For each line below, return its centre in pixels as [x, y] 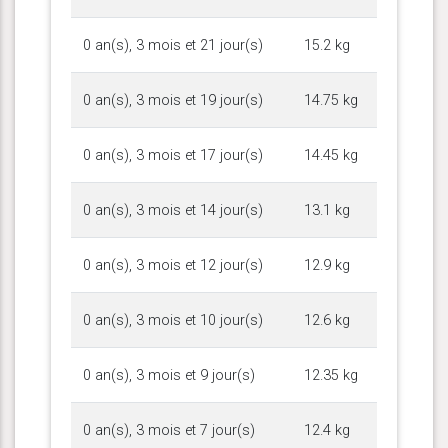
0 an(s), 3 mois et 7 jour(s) [169, 430]
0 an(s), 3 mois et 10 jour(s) [173, 320]
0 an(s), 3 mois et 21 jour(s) [173, 45]
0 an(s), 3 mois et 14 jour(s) [173, 210]
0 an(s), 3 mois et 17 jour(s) [173, 155]
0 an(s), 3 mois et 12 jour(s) [173, 265]
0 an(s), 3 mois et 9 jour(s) [169, 375]
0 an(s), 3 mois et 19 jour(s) [173, 100]
